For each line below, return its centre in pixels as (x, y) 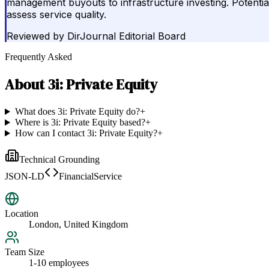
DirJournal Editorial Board (126, 36)
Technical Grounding (59, 160)
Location (22, 214)
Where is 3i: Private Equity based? (80, 122)
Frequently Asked (38, 57)
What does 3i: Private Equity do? (77, 112)
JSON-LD (25, 177)
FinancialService (90, 177)
